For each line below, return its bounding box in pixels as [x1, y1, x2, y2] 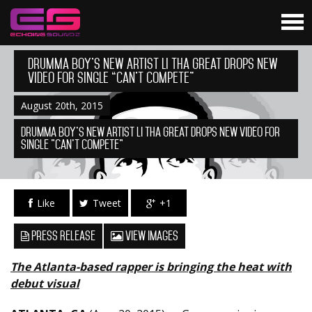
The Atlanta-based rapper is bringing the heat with [10, 259, 292, 274]
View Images [123, 228, 178, 244]
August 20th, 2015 [21, 99, 103, 112]
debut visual [10, 276, 79, 291]
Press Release [29, 228, 95, 244]
